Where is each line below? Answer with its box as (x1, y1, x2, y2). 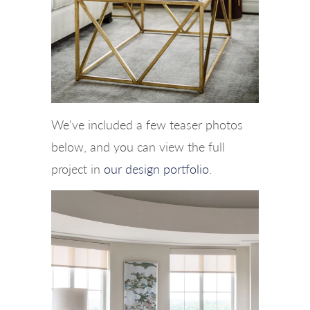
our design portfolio (104, 161, 209, 176)
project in (51, 161, 104, 176)
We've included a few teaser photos (51, 116, 243, 132)
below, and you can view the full (51, 138, 225, 154)
